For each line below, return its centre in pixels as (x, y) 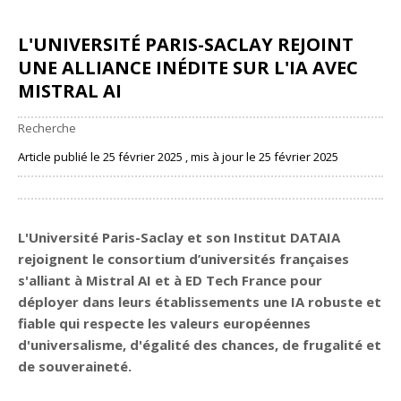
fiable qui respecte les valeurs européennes (164, 323)
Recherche (47, 128)
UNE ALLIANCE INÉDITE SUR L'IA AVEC (188, 68)
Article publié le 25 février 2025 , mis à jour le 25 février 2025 (178, 157)
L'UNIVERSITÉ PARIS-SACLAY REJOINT (186, 44)
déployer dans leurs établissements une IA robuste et (200, 301)
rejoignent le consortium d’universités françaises (183, 258)
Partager (60, 187)
